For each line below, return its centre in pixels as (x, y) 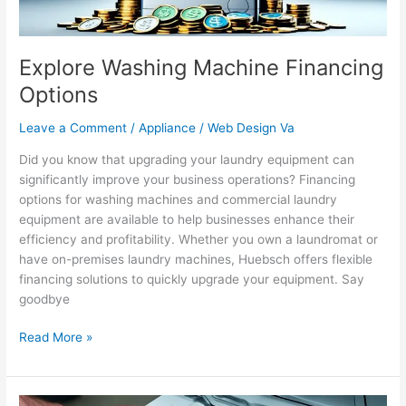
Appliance (168, 128)
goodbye (45, 299)
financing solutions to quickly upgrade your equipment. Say (192, 279)
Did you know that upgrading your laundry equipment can (187, 159)
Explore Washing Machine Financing (202, 68)
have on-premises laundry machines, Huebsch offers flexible (196, 259)
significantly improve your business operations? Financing (188, 179)
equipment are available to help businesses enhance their (187, 219)
